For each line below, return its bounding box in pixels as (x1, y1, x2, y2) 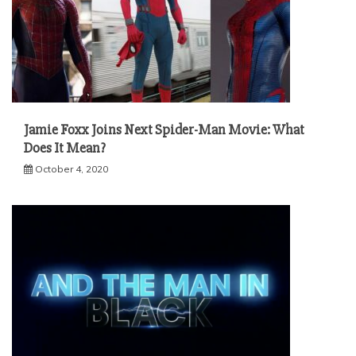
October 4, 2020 (35, 163, 108, 176)
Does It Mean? (24, 139, 106, 157)
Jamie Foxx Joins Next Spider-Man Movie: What (24, 121, 304, 139)
